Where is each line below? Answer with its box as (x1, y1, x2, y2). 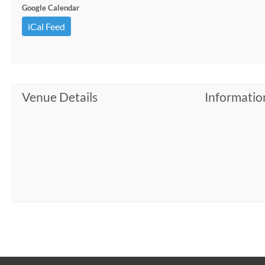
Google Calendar (22, 3, 79, 12)
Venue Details (22, 89, 98, 104)
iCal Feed (28, 21, 65, 32)
